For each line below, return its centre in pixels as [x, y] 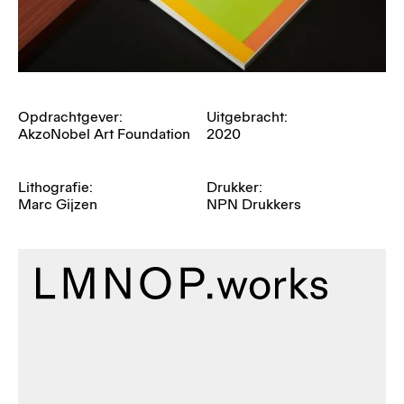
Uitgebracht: [247, 117]
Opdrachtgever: [70, 117]
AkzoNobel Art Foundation [104, 134]
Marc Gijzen [58, 205]
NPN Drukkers [253, 205]
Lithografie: [55, 188]
